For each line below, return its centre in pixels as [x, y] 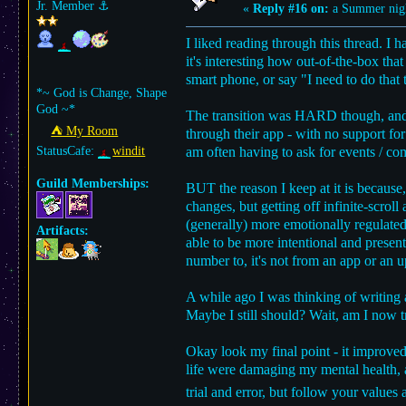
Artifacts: [63, 231]
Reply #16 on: [291, 9]
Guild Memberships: [93, 184]
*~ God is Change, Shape [101, 93]
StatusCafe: [67, 151]
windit [129, 151]
